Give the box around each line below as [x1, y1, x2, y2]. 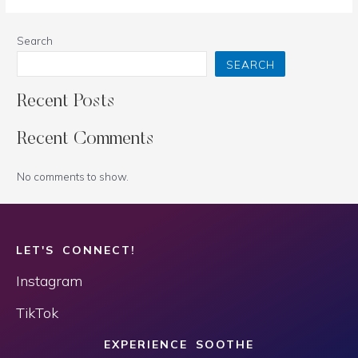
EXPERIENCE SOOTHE [104, 336, 254, 352]
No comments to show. [17, 169, 129, 183]
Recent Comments [17, 130, 155, 149]
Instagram [16, 271, 82, 290]
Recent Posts [17, 93, 116, 112]
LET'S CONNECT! [16, 242, 136, 257]
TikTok [16, 303, 58, 322]
